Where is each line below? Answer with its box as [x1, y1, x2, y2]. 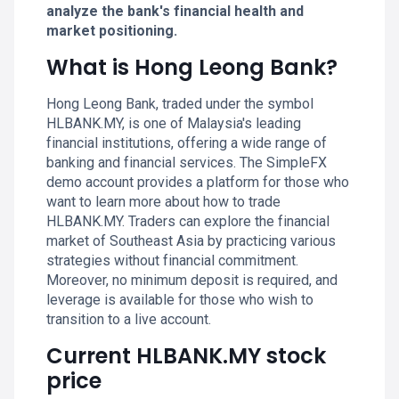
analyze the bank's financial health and [46, 3, 304, 20]
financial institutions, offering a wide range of [46, 134, 327, 151]
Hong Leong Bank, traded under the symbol [46, 95, 313, 112]
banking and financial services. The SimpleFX [46, 154, 327, 171]
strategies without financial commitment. [46, 252, 298, 269]
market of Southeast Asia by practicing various [46, 232, 336, 249]
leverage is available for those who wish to [46, 291, 313, 308]
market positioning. [46, 22, 177, 39]
